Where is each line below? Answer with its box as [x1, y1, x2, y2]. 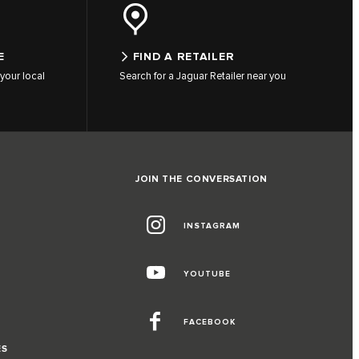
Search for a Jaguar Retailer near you [119, 70, 286, 83]
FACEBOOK [184, 317, 236, 328]
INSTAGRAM [184, 221, 241, 232]
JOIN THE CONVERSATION [135, 173, 268, 186]
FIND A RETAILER [132, 50, 235, 64]
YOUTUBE [184, 269, 232, 280]
